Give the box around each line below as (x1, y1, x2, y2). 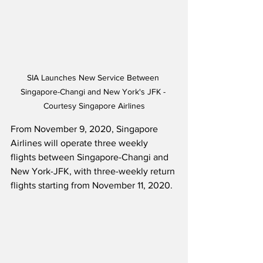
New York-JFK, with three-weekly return (11, 166, 177, 177)
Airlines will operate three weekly (11, 138, 150, 149)
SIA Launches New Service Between (26, 73, 161, 83)
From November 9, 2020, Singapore (11, 124, 160, 134)
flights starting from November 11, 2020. (11, 180, 175, 191)
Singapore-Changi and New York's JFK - (20, 87, 168, 97)
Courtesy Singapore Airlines (43, 101, 145, 111)
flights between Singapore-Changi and (11, 152, 171, 163)
